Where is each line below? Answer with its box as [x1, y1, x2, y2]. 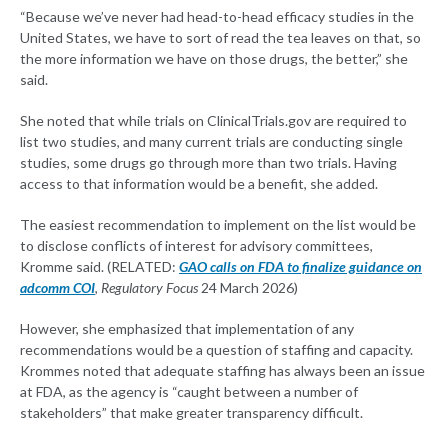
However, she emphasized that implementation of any [20, 319, 354, 337]
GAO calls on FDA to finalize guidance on [179, 257, 422, 275]
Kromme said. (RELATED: [20, 257, 179, 275]
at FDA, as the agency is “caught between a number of [20, 382, 358, 400]
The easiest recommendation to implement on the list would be [20, 215, 416, 233]
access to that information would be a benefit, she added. [20, 174, 378, 192]
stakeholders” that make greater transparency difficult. [20, 403, 363, 421]
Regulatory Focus [101, 278, 198, 296]
